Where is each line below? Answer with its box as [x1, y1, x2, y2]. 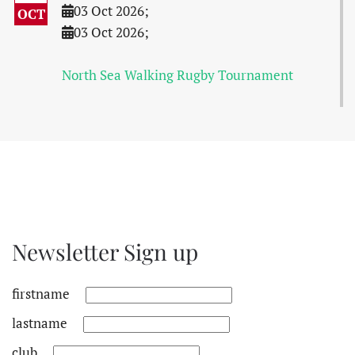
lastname [12, 314, 67, 332]
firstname [12, 284, 70, 303]
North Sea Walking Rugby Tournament [61, 66, 293, 84]
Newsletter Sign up [12, 237, 198, 266]
